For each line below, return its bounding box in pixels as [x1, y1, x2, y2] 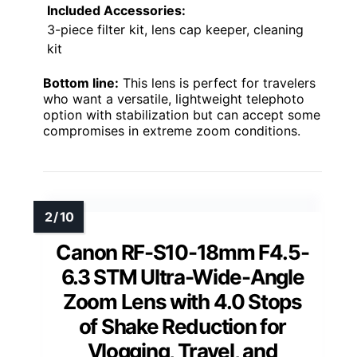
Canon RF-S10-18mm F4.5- [56, 240, 309, 265]
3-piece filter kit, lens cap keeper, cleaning [47, 22, 304, 38]
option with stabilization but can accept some [43, 107, 320, 124]
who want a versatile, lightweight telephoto [43, 91, 304, 108]
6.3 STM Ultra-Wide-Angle [61, 265, 304, 290]
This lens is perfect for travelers [119, 75, 316, 92]
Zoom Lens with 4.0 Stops [63, 289, 302, 315]
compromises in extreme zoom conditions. [43, 123, 300, 139]
